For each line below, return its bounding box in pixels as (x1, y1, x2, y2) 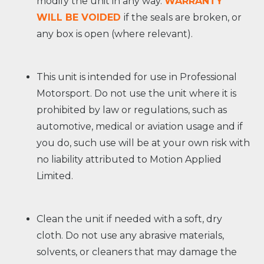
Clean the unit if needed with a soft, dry (37, 213, 223, 225)
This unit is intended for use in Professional (37, 71, 237, 83)
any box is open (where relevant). (37, 28, 193, 40)
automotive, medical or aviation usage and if (37, 121, 243, 133)
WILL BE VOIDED (37, 12, 124, 24)
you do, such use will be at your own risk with (37, 137, 250, 149)
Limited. (37, 170, 74, 182)
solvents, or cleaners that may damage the (37, 246, 237, 258)
